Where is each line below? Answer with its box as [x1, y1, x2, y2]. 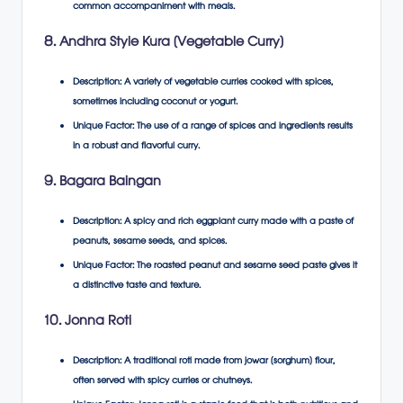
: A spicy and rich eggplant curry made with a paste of [120, 214, 354, 232]
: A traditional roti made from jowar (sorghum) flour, [120, 354, 336, 372]
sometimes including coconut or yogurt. [73, 94, 237, 112]
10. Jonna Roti [44, 309, 131, 336]
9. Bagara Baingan [44, 170, 161, 197]
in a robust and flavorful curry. [73, 139, 200, 157]
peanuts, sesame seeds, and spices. [73, 234, 227, 252]
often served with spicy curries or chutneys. [73, 373, 252, 391]
